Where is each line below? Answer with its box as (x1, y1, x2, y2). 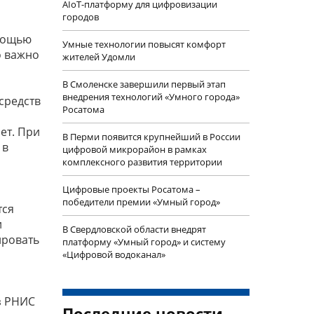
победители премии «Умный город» (62, 196, 220, 208)
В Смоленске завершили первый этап (62, 78, 226, 90)
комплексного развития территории (62, 156, 222, 168)
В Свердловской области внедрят (62, 223, 206, 235)
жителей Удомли (62, 50, 135, 63)
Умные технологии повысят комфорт (62, 38, 226, 50)
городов (62, 11, 99, 23)
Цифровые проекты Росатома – (62, 183, 200, 196)
